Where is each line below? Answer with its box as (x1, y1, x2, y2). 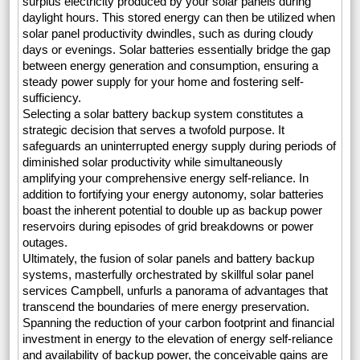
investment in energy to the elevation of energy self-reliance (22, 332, 333, 346)
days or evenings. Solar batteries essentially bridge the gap (22, 43, 331, 57)
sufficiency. (22, 91, 82, 105)
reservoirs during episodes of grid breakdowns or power (22, 219, 314, 234)
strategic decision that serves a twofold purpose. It (22, 123, 285, 137)
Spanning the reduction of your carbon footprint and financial (22, 316, 335, 330)
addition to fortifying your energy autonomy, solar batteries (22, 187, 325, 202)
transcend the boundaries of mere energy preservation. (22, 300, 310, 314)
